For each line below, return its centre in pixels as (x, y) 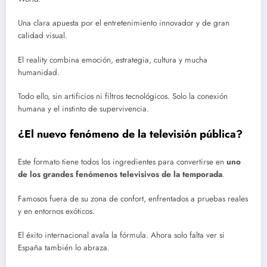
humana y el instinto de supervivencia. (83, 108)
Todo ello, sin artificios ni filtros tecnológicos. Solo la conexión (123, 96)
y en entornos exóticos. (56, 211)
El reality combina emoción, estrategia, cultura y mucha (113, 60)
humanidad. (39, 72)
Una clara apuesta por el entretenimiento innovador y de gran (124, 23)
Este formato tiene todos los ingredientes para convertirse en (122, 162)
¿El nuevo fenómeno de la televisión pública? (130, 134)
